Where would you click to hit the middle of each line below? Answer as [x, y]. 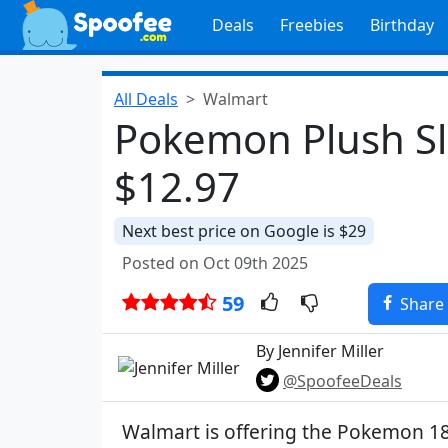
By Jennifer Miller [320, 351]
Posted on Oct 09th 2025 [215, 263]
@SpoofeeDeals [342, 381]
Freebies [311, 25]
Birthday [401, 25]
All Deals [146, 99]
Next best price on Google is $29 [244, 231]
